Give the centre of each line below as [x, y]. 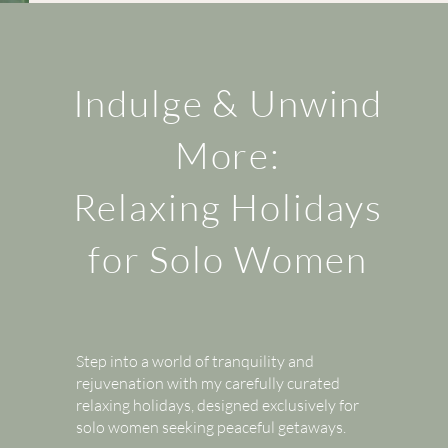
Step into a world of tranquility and [194, 361]
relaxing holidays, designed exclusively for [217, 405]
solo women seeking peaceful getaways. [210, 427]
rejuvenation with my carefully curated [207, 383]
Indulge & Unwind [228, 102]
